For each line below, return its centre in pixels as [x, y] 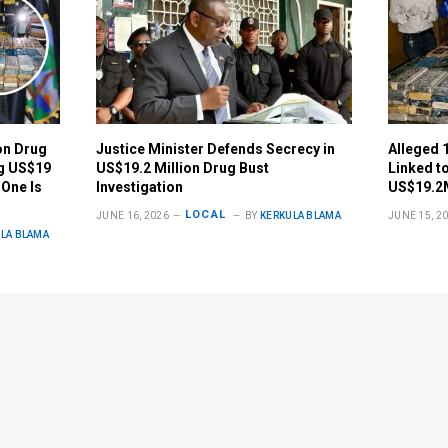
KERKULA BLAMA [300, 215]
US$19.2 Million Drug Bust [183, 167]
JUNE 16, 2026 [132, 215]
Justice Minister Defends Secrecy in [216, 148]
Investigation [140, 186]
